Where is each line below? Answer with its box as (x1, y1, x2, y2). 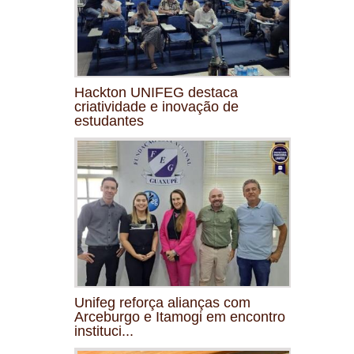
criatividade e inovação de (74, 98, 239, 115)
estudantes (74, 112, 144, 129)
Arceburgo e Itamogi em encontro (74, 308, 285, 325)
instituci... (74, 322, 134, 339)
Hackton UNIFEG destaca (74, 84, 238, 100)
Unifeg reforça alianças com (74, 294, 250, 311)
